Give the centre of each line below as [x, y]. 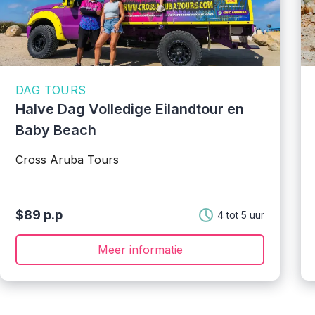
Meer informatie [140, 250]
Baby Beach [56, 130]
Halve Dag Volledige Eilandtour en [130, 109]
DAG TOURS [51, 90]
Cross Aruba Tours [67, 160]
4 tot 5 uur [241, 215]
